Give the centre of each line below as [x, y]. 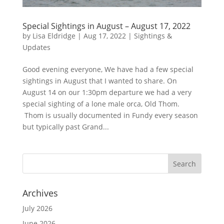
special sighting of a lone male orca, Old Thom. [101, 104]
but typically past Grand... [65, 127]
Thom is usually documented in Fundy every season [110, 115]
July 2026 [37, 208]
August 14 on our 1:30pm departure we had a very [107, 92]
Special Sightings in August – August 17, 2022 [106, 26]
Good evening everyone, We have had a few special [108, 69]
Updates [36, 47]
